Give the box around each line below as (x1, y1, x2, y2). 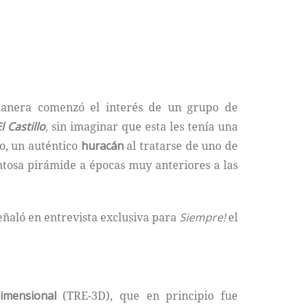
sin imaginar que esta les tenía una (48, 119, 238, 134)
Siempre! (179, 210, 225, 225)
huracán (80, 138, 124, 153)
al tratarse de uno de (123, 138, 239, 153)
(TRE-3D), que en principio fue (56, 287, 239, 303)
